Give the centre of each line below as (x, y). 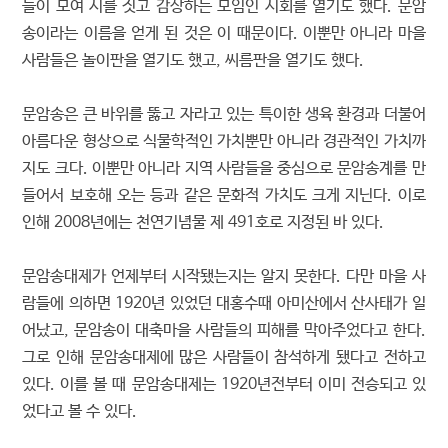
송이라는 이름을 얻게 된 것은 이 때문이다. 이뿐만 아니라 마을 (224, 33)
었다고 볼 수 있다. (80, 411)
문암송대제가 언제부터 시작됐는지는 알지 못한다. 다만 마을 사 (224, 276)
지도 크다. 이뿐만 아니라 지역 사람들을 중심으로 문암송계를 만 (224, 168)
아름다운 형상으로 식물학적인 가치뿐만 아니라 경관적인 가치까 (224, 141)
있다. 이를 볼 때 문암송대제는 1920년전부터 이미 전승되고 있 (224, 384)
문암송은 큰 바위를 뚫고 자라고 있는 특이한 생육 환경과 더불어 (224, 114)
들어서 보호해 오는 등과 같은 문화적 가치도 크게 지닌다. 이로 (224, 195)
